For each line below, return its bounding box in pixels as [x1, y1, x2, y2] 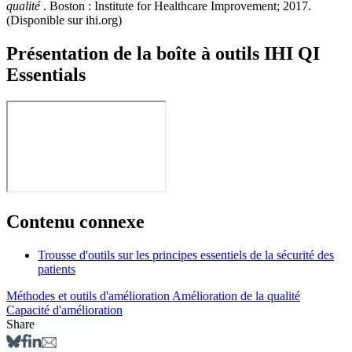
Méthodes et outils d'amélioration [6, 289, 172, 303]
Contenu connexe [6, 211, 145, 233]
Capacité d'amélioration [6, 303, 123, 317]
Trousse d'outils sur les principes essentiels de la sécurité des [38, 248, 334, 262]
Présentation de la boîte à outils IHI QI [6, 42, 320, 64]
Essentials [6, 64, 86, 85]
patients [38, 262, 75, 277]
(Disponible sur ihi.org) [6, 13, 122, 27]
